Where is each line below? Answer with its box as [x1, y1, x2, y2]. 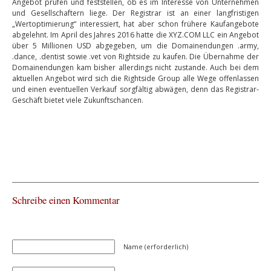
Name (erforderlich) [123, 242, 188, 251]
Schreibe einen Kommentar [12, 193, 120, 207]
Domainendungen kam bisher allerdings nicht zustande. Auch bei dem [12, 62, 259, 73]
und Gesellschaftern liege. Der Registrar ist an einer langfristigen [12, 8, 259, 18]
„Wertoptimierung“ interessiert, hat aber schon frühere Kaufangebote [12, 19, 259, 29]
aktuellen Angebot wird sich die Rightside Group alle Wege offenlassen [12, 73, 259, 83]
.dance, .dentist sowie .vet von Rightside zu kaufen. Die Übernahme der [12, 51, 259, 62]
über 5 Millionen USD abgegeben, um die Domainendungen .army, [12, 41, 259, 51]
